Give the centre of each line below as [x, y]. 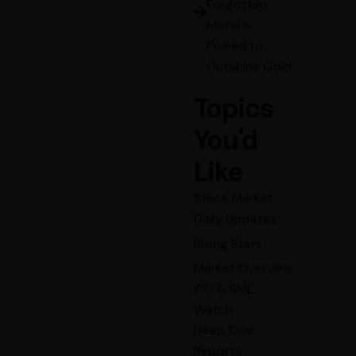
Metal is [230, 25]
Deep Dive [224, 331]
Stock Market [234, 199]
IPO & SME [224, 289]
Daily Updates [236, 219]
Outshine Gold [250, 67]
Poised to [235, 46]
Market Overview [244, 269]
